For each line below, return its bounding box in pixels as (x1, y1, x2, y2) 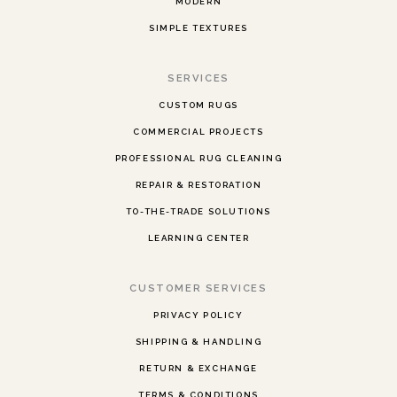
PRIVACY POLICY (153, 310, 244, 321)
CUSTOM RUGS (159, 100, 238, 111)
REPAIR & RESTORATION (135, 180, 262, 191)
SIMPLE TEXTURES (149, 23, 248, 34)
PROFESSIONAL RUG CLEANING (114, 153, 283, 164)
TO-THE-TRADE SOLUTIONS (125, 206, 272, 217)
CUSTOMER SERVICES (129, 282, 268, 295)
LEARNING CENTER (147, 233, 250, 244)
